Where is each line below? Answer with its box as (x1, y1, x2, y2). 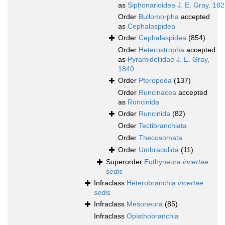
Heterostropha (139, 46, 184, 54)
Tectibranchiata (139, 122, 187, 130)
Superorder (106, 158, 144, 166)
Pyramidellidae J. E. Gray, (128, 55, 209, 64)
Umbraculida (139, 146, 179, 154)
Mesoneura (127, 200, 163, 208)
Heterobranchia (127, 179, 178, 187)
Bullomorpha (139, 13, 179, 21)
